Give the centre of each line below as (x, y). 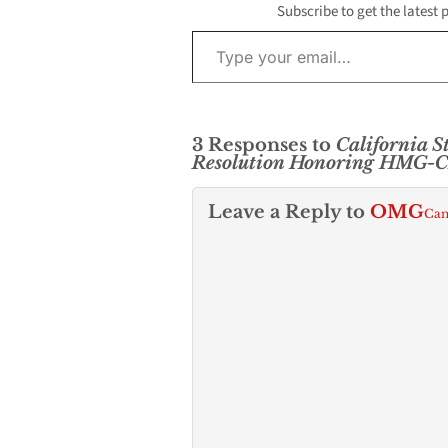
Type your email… (215, 29)
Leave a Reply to (289, 211)
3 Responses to (264, 144)
